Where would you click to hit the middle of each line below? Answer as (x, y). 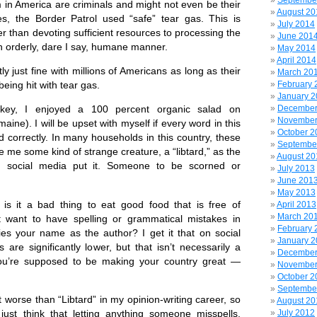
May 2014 (296, 48)
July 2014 (296, 24)
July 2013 (296, 168)
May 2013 (296, 192)
